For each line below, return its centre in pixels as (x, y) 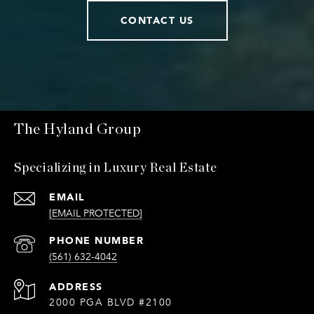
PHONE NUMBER (96, 240)
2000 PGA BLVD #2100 (111, 303)
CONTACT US (157, 20)
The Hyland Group (77, 130)
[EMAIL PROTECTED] (96, 214)
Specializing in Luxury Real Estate (116, 169)
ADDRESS (76, 287)
